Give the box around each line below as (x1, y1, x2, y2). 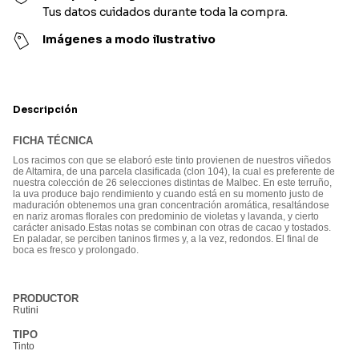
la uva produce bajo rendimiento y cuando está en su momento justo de (13, 188, 324, 200)
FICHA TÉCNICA (13, 135, 93, 147)
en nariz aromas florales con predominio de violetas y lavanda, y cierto (13, 211, 319, 223)
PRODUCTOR (13, 292, 79, 305)
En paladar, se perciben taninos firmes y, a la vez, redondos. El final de (13, 233, 319, 245)
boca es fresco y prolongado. (13, 244, 139, 256)
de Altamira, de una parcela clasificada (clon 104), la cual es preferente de (13, 166, 335, 178)
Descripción (13, 103, 78, 116)
